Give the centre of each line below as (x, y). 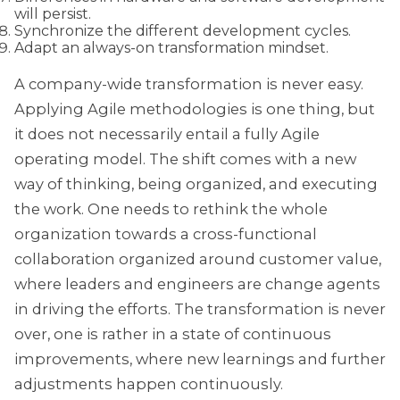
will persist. (53, 14)
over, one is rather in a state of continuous (173, 333)
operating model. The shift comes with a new (185, 158)
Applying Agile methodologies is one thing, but (195, 108)
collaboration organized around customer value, (198, 258)
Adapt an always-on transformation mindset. (171, 48)
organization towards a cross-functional (166, 233)
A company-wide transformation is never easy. (189, 83)
